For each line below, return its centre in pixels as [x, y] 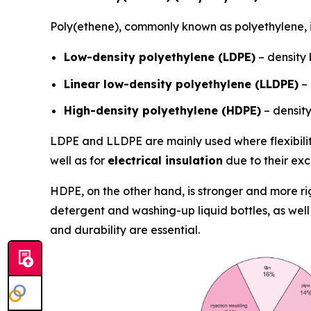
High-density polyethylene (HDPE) [162, 111]
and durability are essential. [125, 230]
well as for [79, 161]
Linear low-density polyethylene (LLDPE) [181, 84]
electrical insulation [165, 161]
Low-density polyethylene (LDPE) [160, 57]
